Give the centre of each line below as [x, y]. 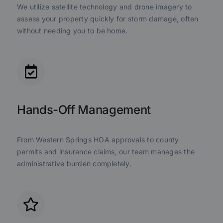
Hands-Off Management [84, 110]
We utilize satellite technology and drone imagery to [104, 7]
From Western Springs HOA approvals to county [98, 139]
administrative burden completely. [74, 163]
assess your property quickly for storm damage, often [108, 19]
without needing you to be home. [72, 31]
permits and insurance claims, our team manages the [106, 151]
